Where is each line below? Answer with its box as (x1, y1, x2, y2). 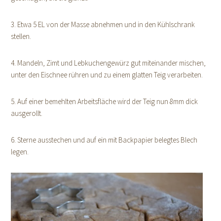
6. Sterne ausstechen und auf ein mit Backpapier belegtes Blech (11, 135, 198, 145)
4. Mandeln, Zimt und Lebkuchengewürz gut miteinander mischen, (11, 58, 206, 68)
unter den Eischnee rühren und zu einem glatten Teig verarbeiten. (11, 70, 203, 79)
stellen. (11, 31, 32, 41)
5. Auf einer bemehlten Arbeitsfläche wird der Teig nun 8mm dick (11, 96, 198, 106)
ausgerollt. (11, 108, 43, 118)
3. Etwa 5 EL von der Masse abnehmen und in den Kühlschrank (11, 19, 195, 29)
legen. (11, 147, 29, 156)
